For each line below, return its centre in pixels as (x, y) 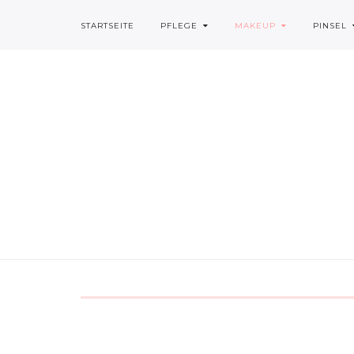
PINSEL (330, 26)
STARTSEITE (107, 26)
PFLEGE (179, 26)
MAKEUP (255, 26)
